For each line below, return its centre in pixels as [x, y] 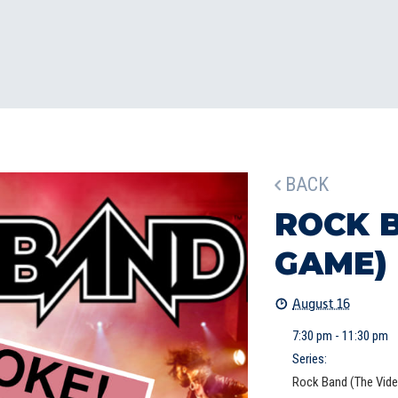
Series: [310, 359]
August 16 [321, 303]
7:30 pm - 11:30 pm [340, 336]
